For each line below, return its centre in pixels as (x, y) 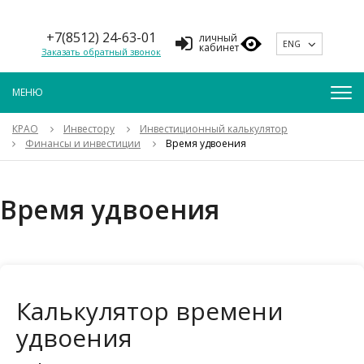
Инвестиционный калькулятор (214, 129)
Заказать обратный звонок (101, 52)
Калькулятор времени (150, 311)
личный (218, 38)
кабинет (219, 48)
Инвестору (89, 129)
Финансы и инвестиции (83, 143)
